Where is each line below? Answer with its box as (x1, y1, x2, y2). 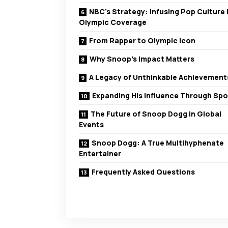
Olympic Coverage (79, 17, 147, 27)
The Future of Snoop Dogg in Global (91, 109, 221, 119)
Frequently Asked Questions (92, 167, 195, 177)
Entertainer (79, 149, 121, 159)
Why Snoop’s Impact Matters (90, 54, 194, 64)
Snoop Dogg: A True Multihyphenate (92, 138, 224, 148)
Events (79, 120, 104, 130)
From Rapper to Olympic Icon (89, 36, 195, 46)
